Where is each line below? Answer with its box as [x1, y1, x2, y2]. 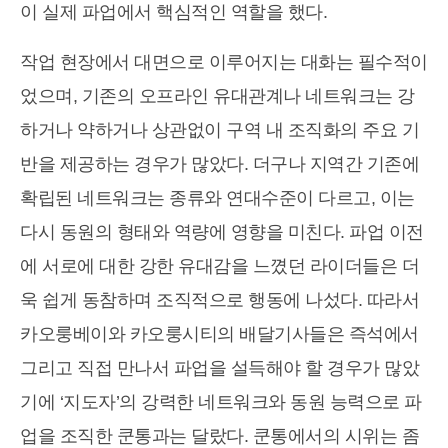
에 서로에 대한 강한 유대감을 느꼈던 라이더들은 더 [20, 256, 419, 277]
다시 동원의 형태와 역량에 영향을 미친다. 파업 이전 [20, 222, 424, 243]
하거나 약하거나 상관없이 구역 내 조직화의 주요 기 [20, 120, 419, 141]
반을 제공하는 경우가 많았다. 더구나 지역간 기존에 [20, 154, 419, 175]
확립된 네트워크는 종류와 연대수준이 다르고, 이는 [20, 188, 415, 209]
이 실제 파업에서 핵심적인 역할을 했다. [20, 2, 327, 23]
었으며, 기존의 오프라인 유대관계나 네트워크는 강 [20, 86, 415, 107]
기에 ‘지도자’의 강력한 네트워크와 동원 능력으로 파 [20, 392, 422, 413]
